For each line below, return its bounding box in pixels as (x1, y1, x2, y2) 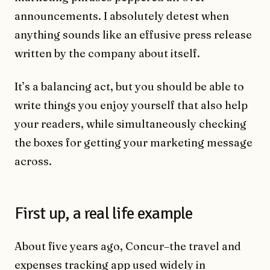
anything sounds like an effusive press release (14, 28, 252, 42)
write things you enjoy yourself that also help (14, 98, 248, 113)
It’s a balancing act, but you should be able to (14, 80, 244, 94)
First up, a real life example (14, 203, 193, 224)
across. (14, 154, 52, 169)
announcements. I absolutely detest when (14, 9, 229, 24)
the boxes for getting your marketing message (14, 136, 253, 150)
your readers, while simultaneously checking (14, 117, 246, 131)
